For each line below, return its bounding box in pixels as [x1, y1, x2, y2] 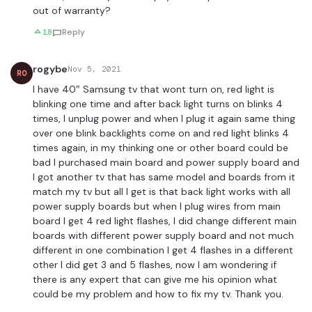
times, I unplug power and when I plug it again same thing [33, 112, 295, 125]
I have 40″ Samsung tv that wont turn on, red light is [33, 83, 274, 96]
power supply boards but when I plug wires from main [33, 200, 281, 213]
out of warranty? [33, 4, 111, 17]
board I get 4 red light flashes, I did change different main [33, 214, 297, 228]
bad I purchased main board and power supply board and [33, 156, 299, 169]
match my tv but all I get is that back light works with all [33, 185, 290, 198]
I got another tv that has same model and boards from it [33, 171, 295, 184]
